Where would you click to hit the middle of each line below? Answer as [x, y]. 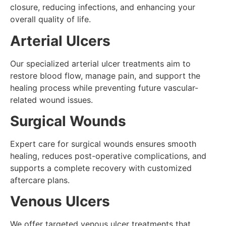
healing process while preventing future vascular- [104, 88]
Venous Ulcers [60, 202]
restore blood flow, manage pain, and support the [105, 75]
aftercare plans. [40, 180]
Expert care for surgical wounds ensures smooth [103, 144]
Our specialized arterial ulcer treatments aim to [100, 63]
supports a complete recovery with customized [101, 168]
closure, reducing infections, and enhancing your [103, 7]
